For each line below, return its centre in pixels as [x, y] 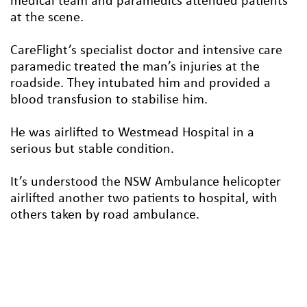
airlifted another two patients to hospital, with [144, 198]
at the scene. [47, 17]
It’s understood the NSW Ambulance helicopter [146, 182]
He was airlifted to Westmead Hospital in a [132, 133]
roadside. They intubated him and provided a [140, 83]
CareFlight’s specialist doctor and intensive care [146, 50]
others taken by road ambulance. [105, 215]
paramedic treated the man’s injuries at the [135, 67]
